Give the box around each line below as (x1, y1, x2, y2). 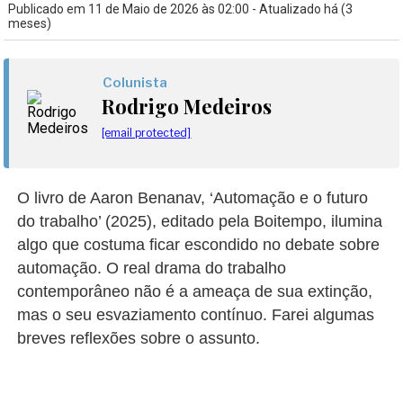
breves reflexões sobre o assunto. (17, 329, 261, 347)
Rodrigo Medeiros (102, 93, 273, 120)
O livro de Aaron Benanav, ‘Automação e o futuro (17, 189, 369, 207)
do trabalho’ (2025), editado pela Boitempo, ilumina (17, 212, 383, 230)
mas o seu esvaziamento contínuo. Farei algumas (17, 306, 375, 324)
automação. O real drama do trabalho (17, 259, 287, 277)
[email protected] (102, 126, 192, 139)
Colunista (103, 75, 168, 91)
